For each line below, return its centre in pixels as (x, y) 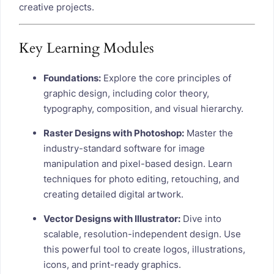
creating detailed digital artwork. (113, 194)
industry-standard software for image (124, 148)
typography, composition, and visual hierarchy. (143, 108)
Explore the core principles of (166, 78)
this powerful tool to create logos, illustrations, (144, 249)
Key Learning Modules (87, 48)
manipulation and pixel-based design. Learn (138, 163)
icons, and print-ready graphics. (112, 264)
